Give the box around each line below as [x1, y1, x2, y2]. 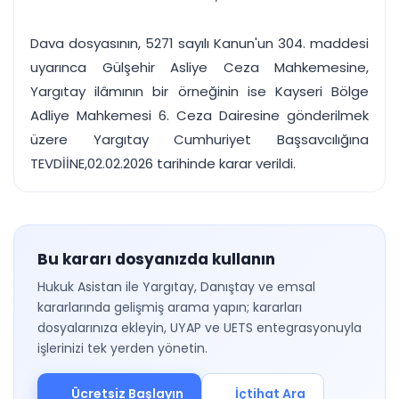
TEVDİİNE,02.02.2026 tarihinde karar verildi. [30, 154, 296, 173]
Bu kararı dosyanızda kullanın [37, 248, 275, 270]
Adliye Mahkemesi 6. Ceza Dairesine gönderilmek [30, 106, 369, 125]
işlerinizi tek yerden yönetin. [37, 339, 208, 357]
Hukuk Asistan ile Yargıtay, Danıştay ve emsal [37, 278, 315, 296]
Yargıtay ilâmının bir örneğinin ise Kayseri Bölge [30, 82, 369, 101]
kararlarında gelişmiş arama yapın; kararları [37, 298, 302, 316]
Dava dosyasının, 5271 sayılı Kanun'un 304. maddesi [30, 34, 369, 53]
